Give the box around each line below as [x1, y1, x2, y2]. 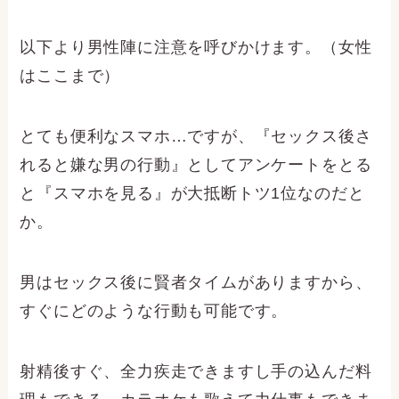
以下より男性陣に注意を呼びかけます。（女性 [20, 38, 372, 57]
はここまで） [20, 67, 121, 85]
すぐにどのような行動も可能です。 [20, 301, 289, 320]
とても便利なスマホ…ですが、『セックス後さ [20, 127, 372, 145]
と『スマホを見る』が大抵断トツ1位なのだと [20, 184, 365, 202]
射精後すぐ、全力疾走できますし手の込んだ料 [20, 362, 372, 380]
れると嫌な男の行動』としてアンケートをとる [20, 156, 372, 174]
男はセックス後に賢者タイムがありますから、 [20, 273, 372, 291]
